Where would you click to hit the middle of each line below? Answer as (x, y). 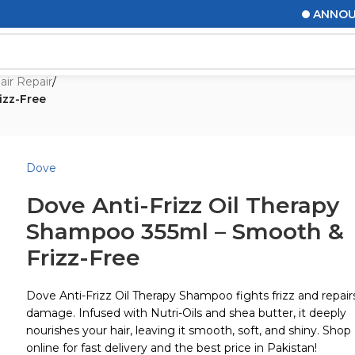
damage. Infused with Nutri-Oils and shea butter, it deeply (186, 313)
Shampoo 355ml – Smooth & (185, 231)
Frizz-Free (83, 258)
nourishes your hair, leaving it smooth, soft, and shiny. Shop (189, 330)
